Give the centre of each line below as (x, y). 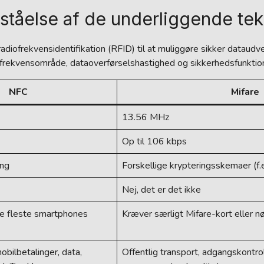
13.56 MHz (146, 117)
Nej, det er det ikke (161, 190)
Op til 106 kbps (154, 141)
